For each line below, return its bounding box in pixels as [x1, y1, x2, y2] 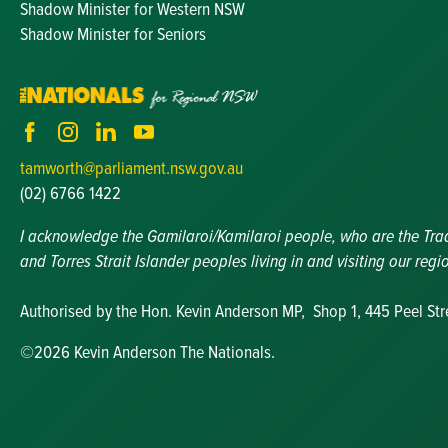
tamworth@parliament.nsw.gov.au [20, 154, 243, 180]
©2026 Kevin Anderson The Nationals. [20, 338, 275, 364]
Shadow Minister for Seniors [20, 20, 206, 46]
